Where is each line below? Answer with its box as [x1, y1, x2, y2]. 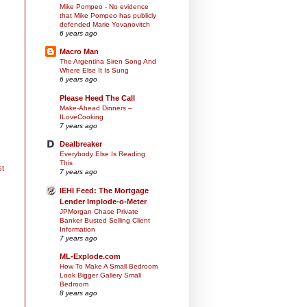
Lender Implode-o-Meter [60, 197, 147, 206]
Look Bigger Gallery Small [60, 271, 141, 279]
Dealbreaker [60, 140, 102, 149]
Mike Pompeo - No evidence [60, 3, 149, 11]
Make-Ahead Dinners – [60, 103, 132, 112]
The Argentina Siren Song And [60, 58, 156, 66]
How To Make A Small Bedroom [60, 262, 158, 270]
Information [60, 225, 95, 233]
